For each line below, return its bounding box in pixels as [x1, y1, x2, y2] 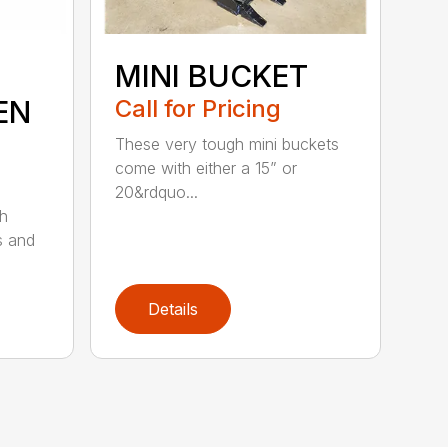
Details [148, 298, 199, 319]
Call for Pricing [115, 93, 282, 123]
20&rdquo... [115, 181, 199, 202]
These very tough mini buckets [115, 133, 340, 154]
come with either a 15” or [115, 157, 298, 178]
